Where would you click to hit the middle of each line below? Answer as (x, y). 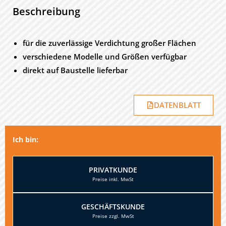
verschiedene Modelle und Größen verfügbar (105, 56)
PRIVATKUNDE (113, 170)
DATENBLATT (177, 105)
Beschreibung (46, 11)
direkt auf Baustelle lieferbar (75, 70)
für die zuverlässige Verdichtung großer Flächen (109, 43)
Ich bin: (25, 139)
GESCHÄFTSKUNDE (113, 207)
